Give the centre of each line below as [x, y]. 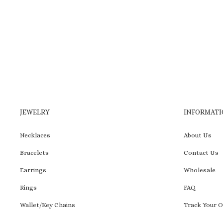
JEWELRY [35, 112]
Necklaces [35, 135]
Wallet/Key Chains [48, 205]
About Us [197, 135]
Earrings [33, 170]
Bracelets [34, 153]
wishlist [133, 28]
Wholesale [199, 170]
